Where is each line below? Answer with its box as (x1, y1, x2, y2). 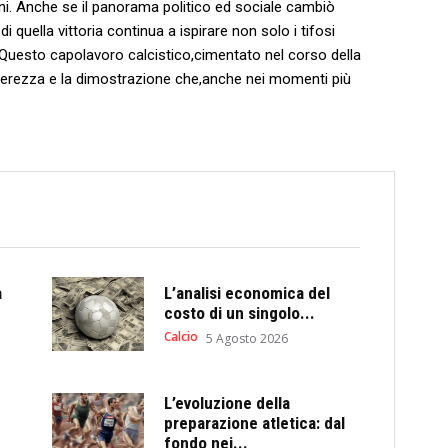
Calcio (164, 327, 199, 345)
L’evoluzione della (164, 393, 291, 414)
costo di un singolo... (164, 302, 316, 323)
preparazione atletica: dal (164, 413, 346, 434)
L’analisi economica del (164, 282, 331, 303)
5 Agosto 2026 (206, 329, 289, 347)
